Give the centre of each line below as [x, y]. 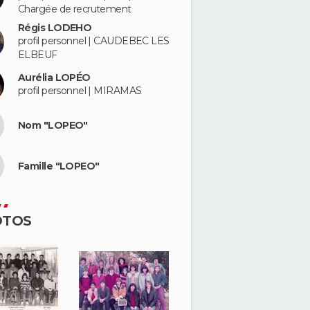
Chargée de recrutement [75, 9]
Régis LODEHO [55, 28]
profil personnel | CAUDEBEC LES [94, 41]
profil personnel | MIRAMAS [80, 91]
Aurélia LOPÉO [54, 78]
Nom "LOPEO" [53, 125]
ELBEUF [38, 55]
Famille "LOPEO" [59, 166]
